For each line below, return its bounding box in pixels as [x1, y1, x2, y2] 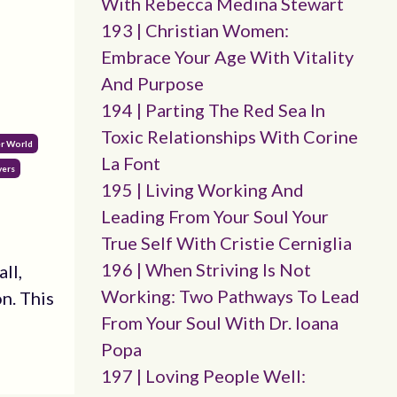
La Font [100, 152, 160, 174]
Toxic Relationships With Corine [100, 126, 358, 147]
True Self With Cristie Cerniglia [100, 232, 352, 253]
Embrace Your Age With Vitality [100, 46, 354, 67]
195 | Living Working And [100, 179, 304, 200]
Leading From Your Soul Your [100, 206, 329, 227]
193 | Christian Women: [100, 19, 289, 41]
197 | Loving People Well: [100, 365, 306, 386]
